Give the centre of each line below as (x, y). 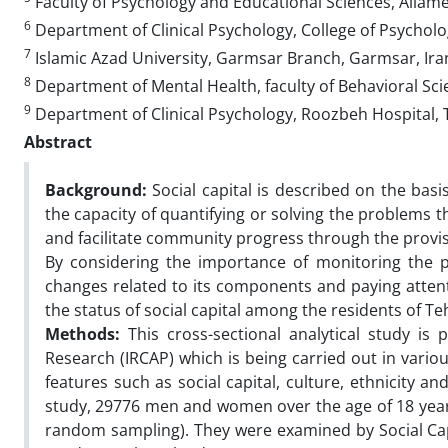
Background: (99, 189)
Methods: (86, 333)
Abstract (58, 141)
